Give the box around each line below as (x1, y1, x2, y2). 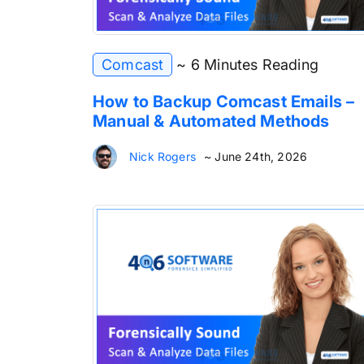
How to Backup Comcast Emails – (93, 92, 355, 112)
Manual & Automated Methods (93, 111, 330, 132)
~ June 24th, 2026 (203, 149, 308, 164)
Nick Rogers (129, 149, 196, 164)
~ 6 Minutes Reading (176, 56, 318, 74)
